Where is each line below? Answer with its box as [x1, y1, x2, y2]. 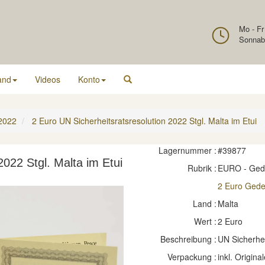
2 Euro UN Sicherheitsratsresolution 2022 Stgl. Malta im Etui [32, 115, 257, 127]
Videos [35, 73, 60, 85]
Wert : [193, 215, 216, 227]
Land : [192, 198, 216, 209]
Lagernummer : [158, 144, 216, 156]
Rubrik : [187, 162, 216, 174]
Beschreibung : [160, 233, 216, 245]
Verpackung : [167, 251, 216, 263]
